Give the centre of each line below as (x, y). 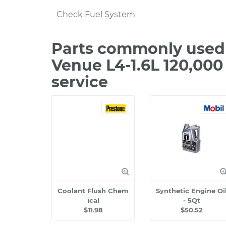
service (80, 82)
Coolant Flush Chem (93, 191)
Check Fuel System (96, 14)
